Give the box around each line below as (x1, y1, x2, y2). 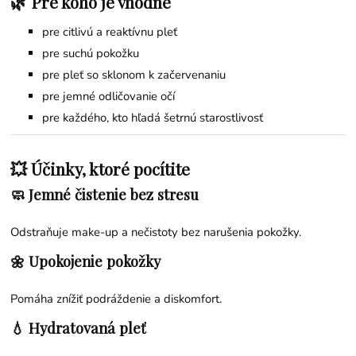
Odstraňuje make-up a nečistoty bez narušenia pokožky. (10, 224, 302, 241)
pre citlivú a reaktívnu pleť (42, 24, 178, 41)
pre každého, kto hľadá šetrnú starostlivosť (42, 110, 264, 126)
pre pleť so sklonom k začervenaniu (42, 67, 226, 83)
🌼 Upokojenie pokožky (10, 251, 161, 272)
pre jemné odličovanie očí (42, 88, 176, 105)
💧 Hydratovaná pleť (10, 317, 147, 338)
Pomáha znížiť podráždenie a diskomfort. (10, 290, 222, 307)
